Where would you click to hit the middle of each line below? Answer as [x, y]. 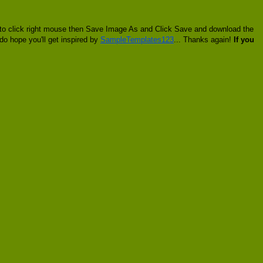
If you [244, 39]
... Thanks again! [204, 39]
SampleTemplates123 [137, 39]
